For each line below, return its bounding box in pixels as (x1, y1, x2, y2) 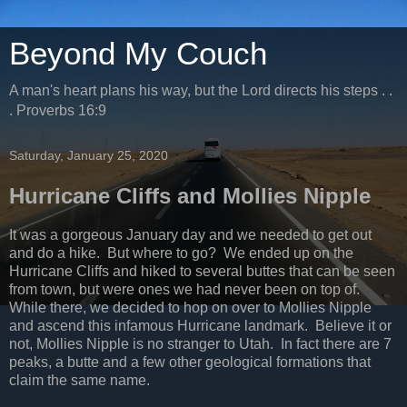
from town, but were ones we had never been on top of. (9, 281, 363, 297)
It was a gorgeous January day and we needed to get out (9, 226, 372, 243)
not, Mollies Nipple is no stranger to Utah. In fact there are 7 (9, 335, 392, 352)
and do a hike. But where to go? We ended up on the (9, 244, 353, 261)
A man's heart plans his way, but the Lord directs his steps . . (9, 83, 392, 98)
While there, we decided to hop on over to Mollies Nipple (9, 299, 372, 315)
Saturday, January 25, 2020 (9, 148, 168, 163)
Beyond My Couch (9, 36, 267, 71)
